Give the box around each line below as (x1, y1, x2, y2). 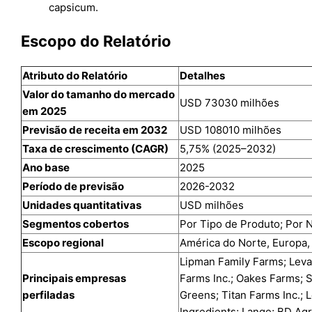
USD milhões (180, 198, 244, 212)
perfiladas (22, 288, 75, 302)
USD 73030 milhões (180, 95, 280, 109)
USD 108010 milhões (180, 123, 282, 136)
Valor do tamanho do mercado (22, 87, 175, 101)
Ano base (22, 160, 70, 174)
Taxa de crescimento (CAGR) (22, 141, 169, 155)
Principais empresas (22, 271, 127, 285)
